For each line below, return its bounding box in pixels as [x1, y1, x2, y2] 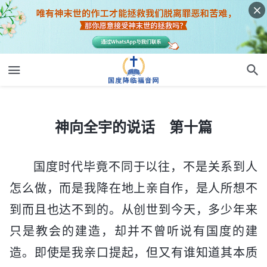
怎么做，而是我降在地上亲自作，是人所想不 [10, 181, 257, 195]
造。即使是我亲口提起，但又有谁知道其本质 [10, 245, 257, 260]
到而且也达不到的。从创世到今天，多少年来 [10, 202, 257, 217]
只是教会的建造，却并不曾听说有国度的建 [10, 223, 257, 238]
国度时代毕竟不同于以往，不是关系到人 [33, 159, 257, 174]
